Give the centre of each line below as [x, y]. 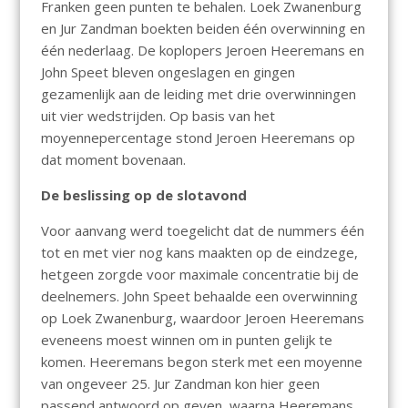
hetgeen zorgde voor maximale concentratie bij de [199, 275]
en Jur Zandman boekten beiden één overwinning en [203, 29]
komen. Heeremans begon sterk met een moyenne [201, 362]
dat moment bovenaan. [113, 160]
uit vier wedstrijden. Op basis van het [158, 116]
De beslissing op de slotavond [143, 195]
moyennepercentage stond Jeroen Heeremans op [198, 138]
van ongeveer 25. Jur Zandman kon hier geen [180, 384]
